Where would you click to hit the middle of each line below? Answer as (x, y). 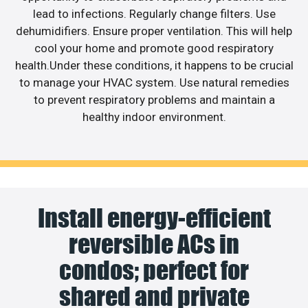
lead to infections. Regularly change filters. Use (154, 13)
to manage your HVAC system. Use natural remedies (154, 82)
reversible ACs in (154, 244)
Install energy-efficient (154, 218)
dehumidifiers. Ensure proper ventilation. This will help (154, 31)
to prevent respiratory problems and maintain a (154, 99)
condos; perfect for (154, 271)
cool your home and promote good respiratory (154, 48)
